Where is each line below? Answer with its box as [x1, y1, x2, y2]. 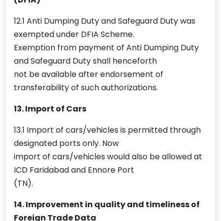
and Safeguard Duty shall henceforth [14, 55, 157, 67]
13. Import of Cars [14, 103, 86, 115]
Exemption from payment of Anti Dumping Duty [14, 42, 199, 54]
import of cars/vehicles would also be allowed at [14, 151, 202, 163]
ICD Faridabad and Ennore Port [14, 164, 134, 176]
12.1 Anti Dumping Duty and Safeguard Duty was [14, 15, 195, 27]
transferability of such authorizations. [14, 82, 158, 94]
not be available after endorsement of [14, 69, 163, 80]
